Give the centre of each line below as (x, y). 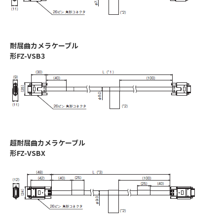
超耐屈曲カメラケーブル (48, 143)
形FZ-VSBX (28, 153)
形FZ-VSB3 (27, 56)
